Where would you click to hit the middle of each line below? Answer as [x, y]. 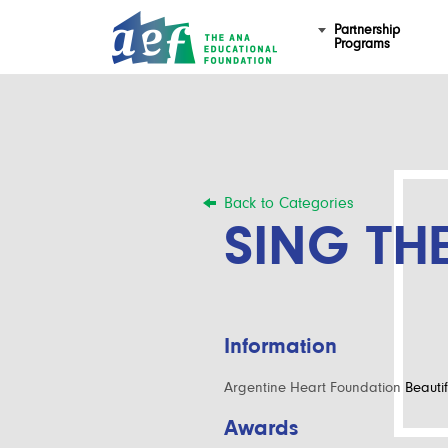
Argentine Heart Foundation [312, 386]
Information [280, 345]
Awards [261, 427]
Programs [362, 43]
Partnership [367, 29]
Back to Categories [289, 203]
